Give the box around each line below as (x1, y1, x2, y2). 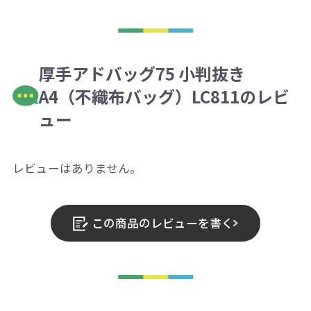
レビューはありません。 (12, 159, 142, 176)
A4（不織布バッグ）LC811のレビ (39, 83, 290, 108)
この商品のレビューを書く (91, 214, 233, 231)
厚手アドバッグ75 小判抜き (39, 60, 246, 85)
